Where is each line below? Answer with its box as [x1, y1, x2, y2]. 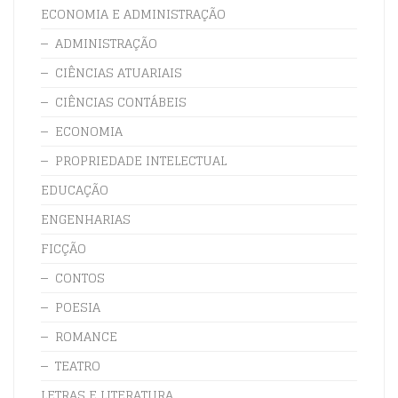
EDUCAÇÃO [41, 178, 108, 201]
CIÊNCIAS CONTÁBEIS [55, 90, 187, 113]
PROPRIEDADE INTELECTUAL [55, 148, 227, 171]
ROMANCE [55, 324, 117, 347]
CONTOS [55, 266, 105, 289]
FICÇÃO [41, 236, 86, 259]
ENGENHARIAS [41, 207, 131, 230]
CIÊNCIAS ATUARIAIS [55, 60, 182, 84]
